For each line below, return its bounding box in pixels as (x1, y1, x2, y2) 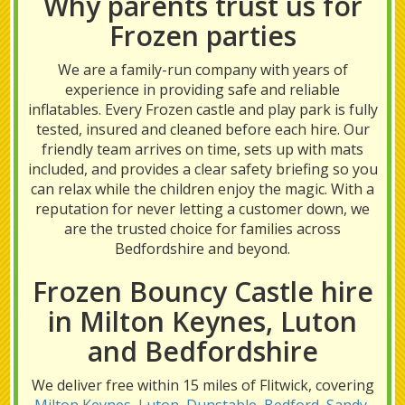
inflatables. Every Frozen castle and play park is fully (27, 99, 378, 119)
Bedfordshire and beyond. (115, 239, 290, 259)
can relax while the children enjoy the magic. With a (31, 179, 374, 199)
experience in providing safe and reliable (65, 80, 340, 99)
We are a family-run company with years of (57, 60, 348, 80)
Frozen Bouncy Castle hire (32, 273, 373, 310)
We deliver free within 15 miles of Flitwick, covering (31, 375, 374, 395)
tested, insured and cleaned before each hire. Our (35, 119, 370, 139)
